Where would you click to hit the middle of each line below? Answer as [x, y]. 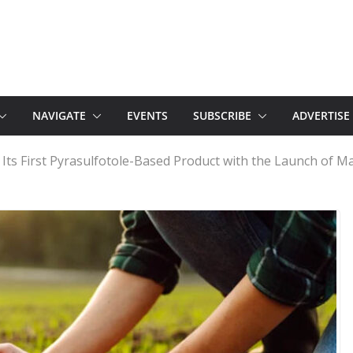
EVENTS [147, 115]
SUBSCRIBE [222, 115]
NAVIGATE [59, 115]
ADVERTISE [321, 115]
